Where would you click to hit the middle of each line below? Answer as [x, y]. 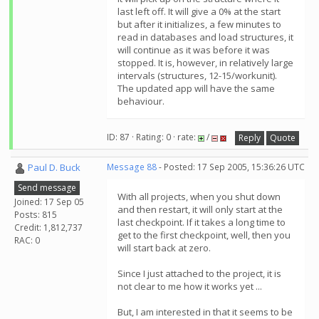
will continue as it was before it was [194, 50]
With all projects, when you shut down [199, 197]
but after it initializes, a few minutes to [199, 24]
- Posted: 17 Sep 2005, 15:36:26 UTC [231, 167]
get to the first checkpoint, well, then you [204, 235]
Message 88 [132, 167]
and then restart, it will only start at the [200, 209]
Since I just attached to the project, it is [199, 273]
